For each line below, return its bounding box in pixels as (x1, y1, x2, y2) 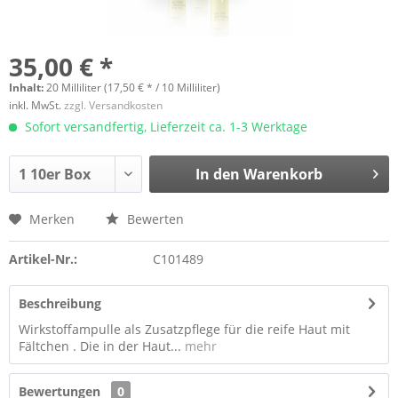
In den (195, 164, 240, 184)
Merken (29, 211, 75, 227)
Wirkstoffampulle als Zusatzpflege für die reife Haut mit (19, 321, 350, 338)
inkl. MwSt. (9, 98, 64, 113)
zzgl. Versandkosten (64, 98, 163, 113)
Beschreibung (19, 295, 101, 312)
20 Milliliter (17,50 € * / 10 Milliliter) (46, 80, 220, 95)
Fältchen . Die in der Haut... (19, 338, 181, 354)
